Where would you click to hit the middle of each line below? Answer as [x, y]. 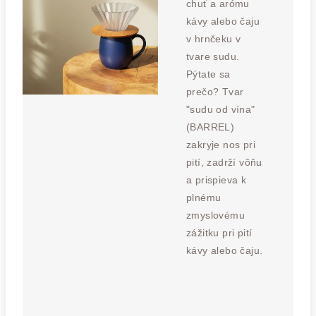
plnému [204, 197]
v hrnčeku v [214, 39]
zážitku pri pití [219, 233]
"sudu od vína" [221, 109]
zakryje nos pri [221, 145]
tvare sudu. [213, 56]
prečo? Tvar [215, 92]
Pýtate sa [208, 74]
